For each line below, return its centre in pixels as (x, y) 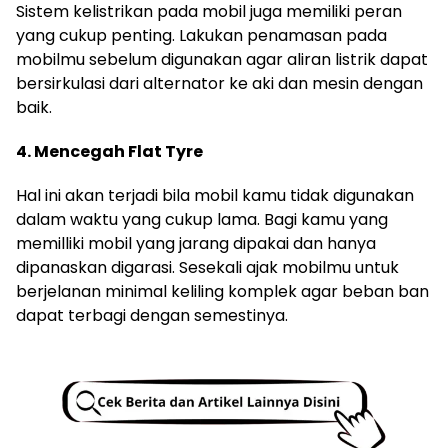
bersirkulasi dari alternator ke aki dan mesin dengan (219, 83)
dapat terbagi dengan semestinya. (152, 315)
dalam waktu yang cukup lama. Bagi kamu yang (202, 219)
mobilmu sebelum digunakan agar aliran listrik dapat (222, 59)
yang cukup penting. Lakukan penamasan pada (201, 35)
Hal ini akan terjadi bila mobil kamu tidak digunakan (215, 195)
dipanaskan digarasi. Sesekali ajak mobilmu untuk (207, 267)
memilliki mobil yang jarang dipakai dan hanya (196, 243)
